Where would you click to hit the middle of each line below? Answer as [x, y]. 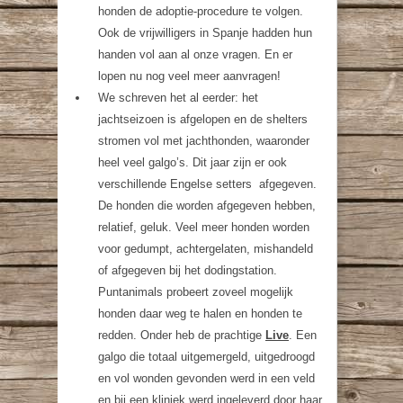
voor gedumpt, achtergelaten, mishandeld [206, 249]
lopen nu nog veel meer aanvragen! [189, 76]
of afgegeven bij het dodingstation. [188, 270]
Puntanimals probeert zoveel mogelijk [196, 292]
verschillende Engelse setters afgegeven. [207, 184]
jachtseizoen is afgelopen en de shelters [203, 119]
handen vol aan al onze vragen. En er [195, 54]
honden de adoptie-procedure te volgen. [201, 11]
